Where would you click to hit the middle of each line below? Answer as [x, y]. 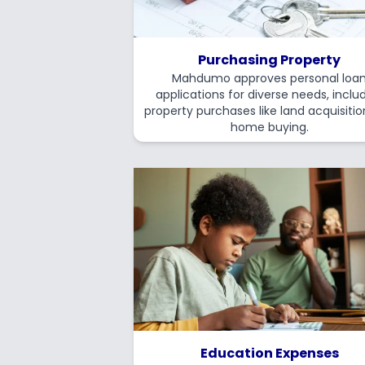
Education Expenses [269, 353]
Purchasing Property [270, 60]
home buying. [269, 127]
